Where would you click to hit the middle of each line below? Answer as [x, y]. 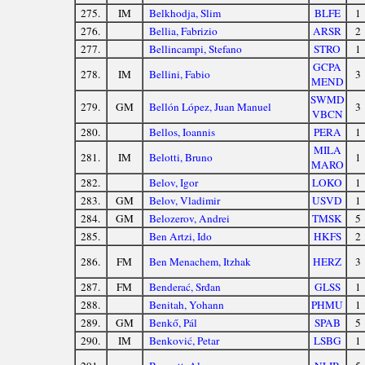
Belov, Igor [174, 183]
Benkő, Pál [174, 323]
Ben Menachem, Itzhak [200, 262]
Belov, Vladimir [185, 201]
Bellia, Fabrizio [184, 31]
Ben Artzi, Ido [181, 237]
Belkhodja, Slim [185, 13]
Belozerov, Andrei [190, 219]
